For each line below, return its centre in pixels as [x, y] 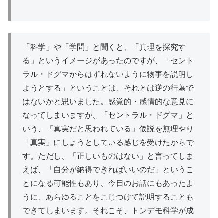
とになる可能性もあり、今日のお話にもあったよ [108, 183]
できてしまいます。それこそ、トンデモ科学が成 [108, 210]
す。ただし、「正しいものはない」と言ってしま [108, 156]
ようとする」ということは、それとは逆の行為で [108, 88]
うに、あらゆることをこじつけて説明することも [108, 197]
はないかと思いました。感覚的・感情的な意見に [108, 101]
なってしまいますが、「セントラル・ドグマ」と [108, 115]
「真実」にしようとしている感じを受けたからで [108, 142]
